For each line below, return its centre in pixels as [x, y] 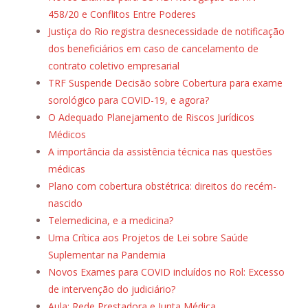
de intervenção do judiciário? [112, 289]
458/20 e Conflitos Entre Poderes [122, 14]
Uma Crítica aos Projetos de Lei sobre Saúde [148, 238]
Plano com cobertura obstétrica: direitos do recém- [162, 186]
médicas [67, 169]
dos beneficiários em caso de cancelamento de [153, 49]
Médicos [67, 135]
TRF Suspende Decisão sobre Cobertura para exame [165, 83]
